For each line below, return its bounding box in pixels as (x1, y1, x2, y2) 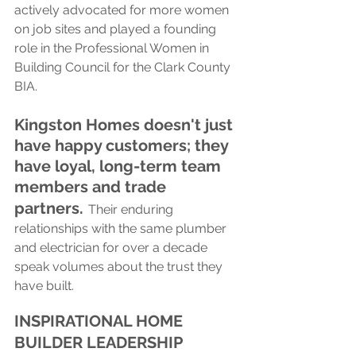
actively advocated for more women (14, 2, 232, 17)
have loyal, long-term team (14, 156, 225, 176)
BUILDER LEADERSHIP (14, 332, 183, 352)
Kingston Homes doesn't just (14, 114, 237, 134)
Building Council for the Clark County (14, 59, 234, 75)
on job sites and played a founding (14, 21, 219, 37)
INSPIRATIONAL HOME (14, 311, 187, 331)
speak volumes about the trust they (14, 258, 226, 274)
